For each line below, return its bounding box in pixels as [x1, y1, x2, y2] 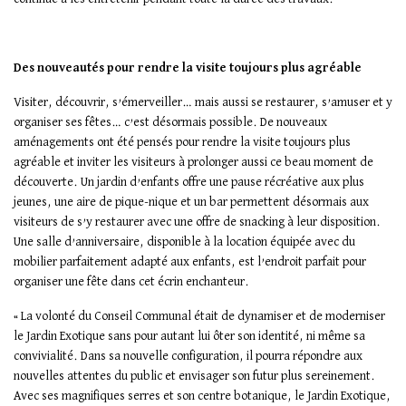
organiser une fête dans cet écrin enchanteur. [14, 275, 252, 289]
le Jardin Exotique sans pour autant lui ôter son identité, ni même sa [14, 330, 365, 343]
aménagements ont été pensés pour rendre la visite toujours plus [14, 136, 351, 150]
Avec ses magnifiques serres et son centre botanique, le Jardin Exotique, [14, 390, 391, 403]
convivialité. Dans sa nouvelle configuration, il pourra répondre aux [14, 350, 362, 363]
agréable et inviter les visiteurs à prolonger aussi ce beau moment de [14, 156, 373, 169]
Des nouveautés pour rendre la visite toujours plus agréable [14, 62, 362, 75]
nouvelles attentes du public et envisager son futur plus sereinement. [14, 370, 375, 383]
